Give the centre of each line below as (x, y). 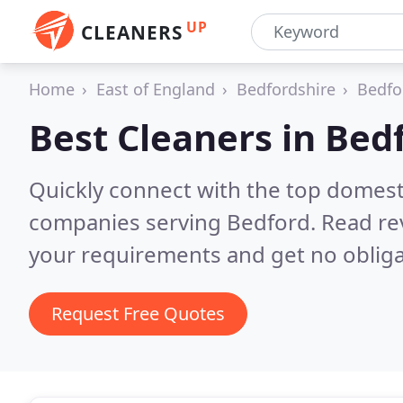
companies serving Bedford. (175, 222)
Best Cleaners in (177, 137)
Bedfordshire (286, 89)
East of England (156, 89)
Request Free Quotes (138, 313)
